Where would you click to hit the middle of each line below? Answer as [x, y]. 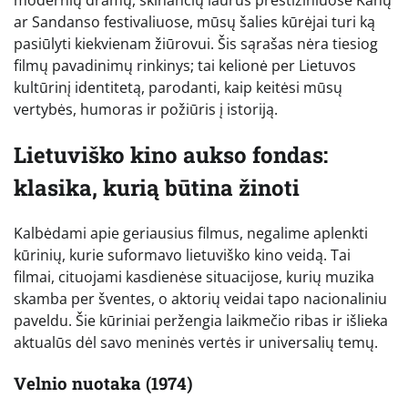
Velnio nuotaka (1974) [103, 382]
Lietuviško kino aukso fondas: [171, 154]
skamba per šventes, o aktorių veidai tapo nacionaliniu [200, 298]
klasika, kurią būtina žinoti [157, 187]
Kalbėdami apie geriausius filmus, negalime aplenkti [191, 233]
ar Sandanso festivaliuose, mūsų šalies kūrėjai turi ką [194, 21]
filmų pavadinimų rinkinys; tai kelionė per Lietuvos [185, 65]
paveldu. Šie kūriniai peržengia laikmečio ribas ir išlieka [201, 320]
